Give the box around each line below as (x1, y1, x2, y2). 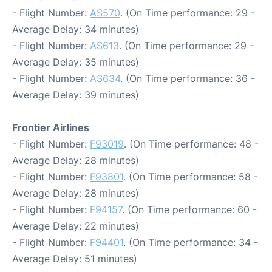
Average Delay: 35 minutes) (12, 56, 139, 69)
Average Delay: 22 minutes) (12, 220, 139, 233)
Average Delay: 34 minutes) (12, 23, 139, 36)
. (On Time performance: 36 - (120, 72, 255, 85)
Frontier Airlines (12, 121, 89, 134)
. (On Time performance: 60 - (122, 203, 257, 216)
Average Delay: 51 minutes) (12, 253, 137, 265)
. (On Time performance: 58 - (123, 171, 258, 183)
